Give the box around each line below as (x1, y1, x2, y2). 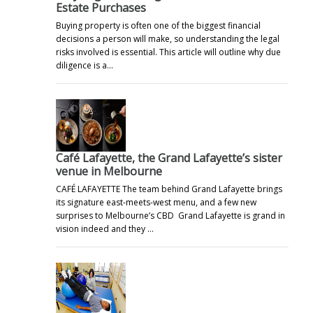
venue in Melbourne (56, 163, 162, 179)
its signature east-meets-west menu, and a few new (56, 196, 256, 208)
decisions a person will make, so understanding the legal (56, 32, 279, 45)
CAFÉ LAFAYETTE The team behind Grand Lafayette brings (56, 182, 282, 195)
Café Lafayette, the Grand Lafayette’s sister (56, 150, 282, 166)
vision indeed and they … (56, 222, 154, 235)
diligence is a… (56, 59, 113, 71)
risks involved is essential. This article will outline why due (56, 45, 281, 58)
